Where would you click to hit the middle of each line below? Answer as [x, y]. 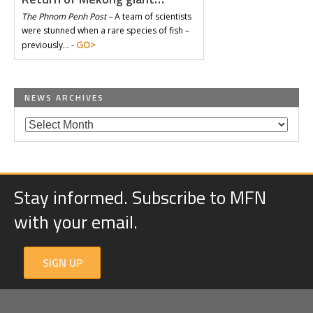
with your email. [76, 222]
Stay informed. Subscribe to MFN [140, 197]
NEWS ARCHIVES [64, 97]
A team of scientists [152, 16]
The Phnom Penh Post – [67, 16]
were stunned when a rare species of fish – [105, 30]
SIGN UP [62, 263]
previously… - [49, 45]
